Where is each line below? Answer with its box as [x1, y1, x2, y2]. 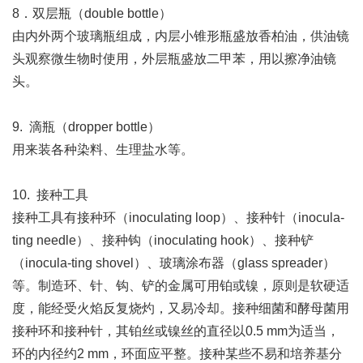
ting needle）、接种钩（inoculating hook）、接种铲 [12, 233, 314, 247]
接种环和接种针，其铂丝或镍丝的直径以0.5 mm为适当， [12, 324, 340, 338]
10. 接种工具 [12, 188, 88, 202]
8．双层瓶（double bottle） [12, 6, 172, 20]
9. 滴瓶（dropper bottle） [12, 120, 160, 134]
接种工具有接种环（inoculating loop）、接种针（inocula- [12, 211, 344, 224]
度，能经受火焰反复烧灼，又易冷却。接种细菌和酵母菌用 [12, 301, 349, 315]
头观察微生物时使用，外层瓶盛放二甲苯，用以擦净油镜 [12, 52, 336, 66]
